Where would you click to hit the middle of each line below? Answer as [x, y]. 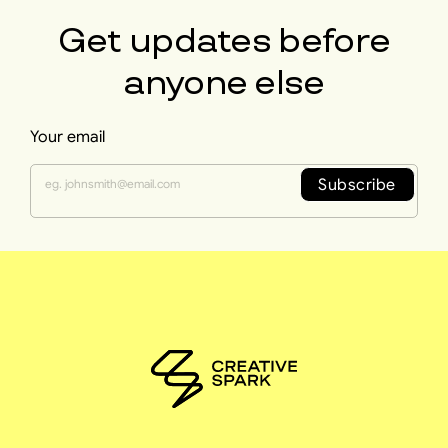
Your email [67, 136]
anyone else [224, 82]
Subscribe [357, 184]
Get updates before [224, 40]
